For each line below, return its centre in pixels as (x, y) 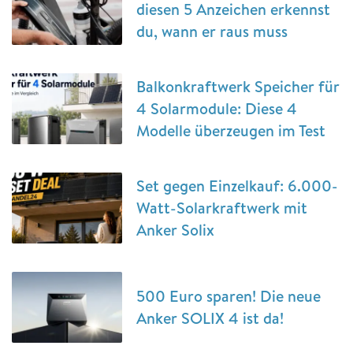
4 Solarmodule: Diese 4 (217, 108)
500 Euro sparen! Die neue (229, 295)
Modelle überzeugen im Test (231, 130)
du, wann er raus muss (212, 31)
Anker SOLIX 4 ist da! (210, 318)
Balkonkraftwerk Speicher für (238, 86)
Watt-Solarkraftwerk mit (222, 207)
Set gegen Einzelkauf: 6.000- (237, 185)
